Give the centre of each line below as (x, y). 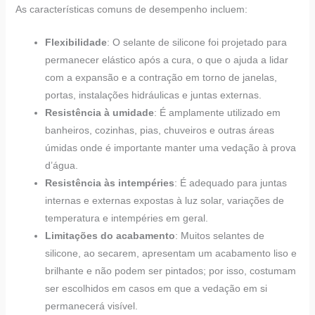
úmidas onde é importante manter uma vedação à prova (170, 148)
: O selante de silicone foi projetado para (197, 43)
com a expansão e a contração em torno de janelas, (161, 78)
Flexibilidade (76, 43)
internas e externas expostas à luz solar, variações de (164, 201)
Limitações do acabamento (110, 236)
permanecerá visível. (91, 306)
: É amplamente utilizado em (217, 113)
